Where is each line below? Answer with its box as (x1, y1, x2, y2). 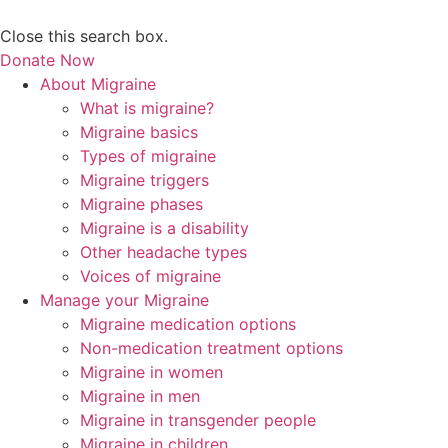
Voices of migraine (80, 266, 221, 286)
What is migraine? (80, 98, 214, 118)
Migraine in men (80, 386, 200, 406)
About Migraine (40, 74, 156, 94)
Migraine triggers (80, 170, 209, 190)
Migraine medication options (80, 314, 296, 334)
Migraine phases (80, 194, 203, 214)
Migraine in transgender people (80, 410, 316, 430)
